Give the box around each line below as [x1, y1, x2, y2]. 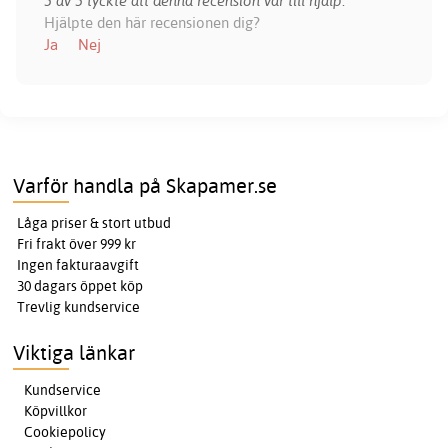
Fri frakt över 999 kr [17, 235, 137, 254]
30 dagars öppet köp [17, 277, 144, 296]
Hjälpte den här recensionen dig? [43, 13, 260, 33]
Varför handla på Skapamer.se [13, 173, 278, 199]
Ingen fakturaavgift [17, 256, 140, 275]
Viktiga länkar [13, 340, 136, 366]
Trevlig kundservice [17, 298, 141, 317]
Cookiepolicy [24, 423, 107, 442]
